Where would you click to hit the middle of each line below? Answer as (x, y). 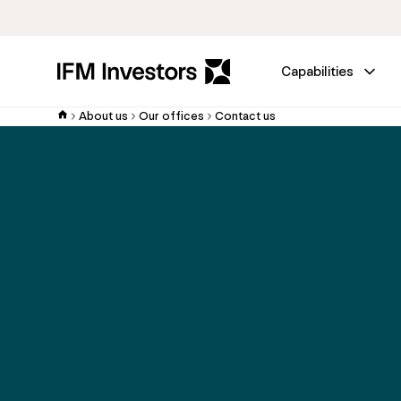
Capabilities (317, 71)
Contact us (245, 116)
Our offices (171, 116)
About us (103, 116)
